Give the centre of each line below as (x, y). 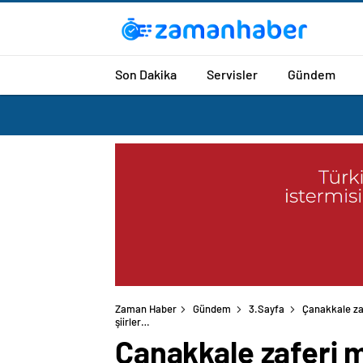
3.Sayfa (267, 309)
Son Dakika (146, 74)
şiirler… (132, 322)
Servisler (232, 74)
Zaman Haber (146, 309)
